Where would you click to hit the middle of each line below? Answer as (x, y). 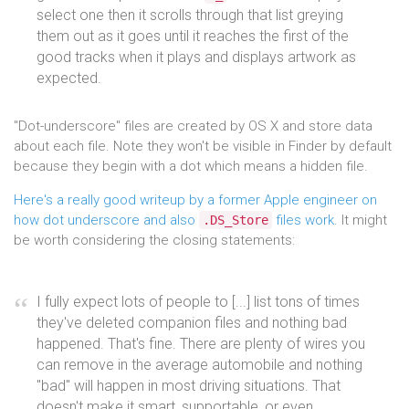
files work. (305, 220)
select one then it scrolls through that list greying (190, 15)
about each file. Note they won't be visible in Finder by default (203, 146)
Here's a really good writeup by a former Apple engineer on (195, 200)
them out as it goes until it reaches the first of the (193, 36)
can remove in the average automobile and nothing (199, 365)
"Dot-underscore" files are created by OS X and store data (193, 126)
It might (362, 220)
